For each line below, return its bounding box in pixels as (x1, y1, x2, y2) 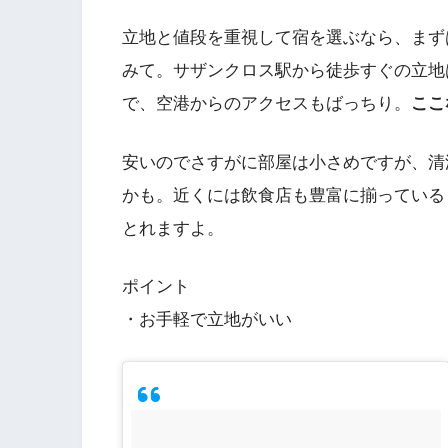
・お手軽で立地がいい (122, 310, 292, 330)
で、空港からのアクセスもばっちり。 (122, 93, 411, 113)
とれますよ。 (122, 218, 224, 238)
